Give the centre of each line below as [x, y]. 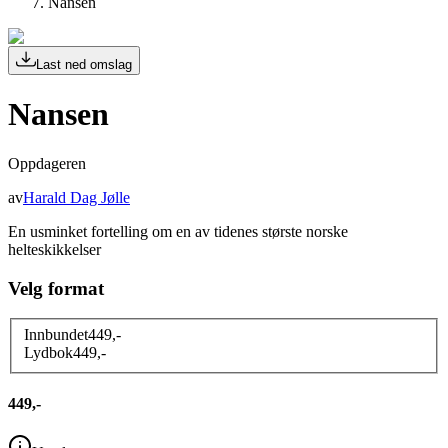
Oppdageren [47, 163]
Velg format [56, 288]
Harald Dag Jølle [76, 197]
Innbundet [56, 334]
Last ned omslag [84, 64]
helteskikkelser [54, 249]
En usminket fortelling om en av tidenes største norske [178, 231]
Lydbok [48, 352]
